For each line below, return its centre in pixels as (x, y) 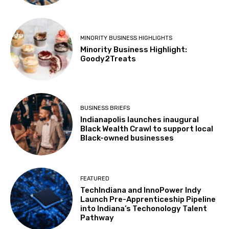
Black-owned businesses (127, 138)
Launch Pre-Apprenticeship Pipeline (148, 199)
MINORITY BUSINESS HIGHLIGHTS (127, 38)
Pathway (97, 217)
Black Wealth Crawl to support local (147, 129)
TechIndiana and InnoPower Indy (141, 190)
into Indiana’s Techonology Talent (144, 208)
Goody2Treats (108, 59)
